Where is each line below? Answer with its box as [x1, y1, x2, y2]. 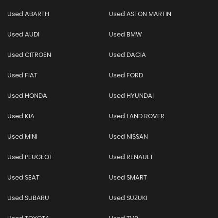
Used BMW [109, 32, 142, 38]
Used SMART [109, 175, 147, 182]
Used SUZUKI [109, 195, 147, 202]
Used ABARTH [7, 11, 49, 18]
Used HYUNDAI [109, 93, 154, 100]
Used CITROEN [7, 52, 51, 59]
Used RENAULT [109, 154, 153, 161]
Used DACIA [109, 52, 146, 59]
